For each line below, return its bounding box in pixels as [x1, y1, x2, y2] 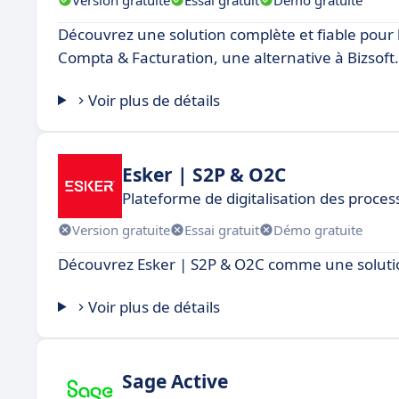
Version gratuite [72, 220, 170, 239]
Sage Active [122, 368, 228, 394]
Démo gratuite [273, 220, 362, 239]
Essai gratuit [184, 220, 259, 239]
